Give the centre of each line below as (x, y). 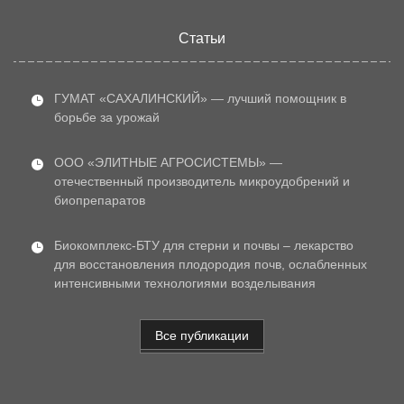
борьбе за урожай (106, 117)
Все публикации (202, 335)
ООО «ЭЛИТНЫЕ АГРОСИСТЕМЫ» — (168, 162)
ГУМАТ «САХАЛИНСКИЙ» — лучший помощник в (200, 98)
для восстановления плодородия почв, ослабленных (210, 264)
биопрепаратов (99, 200)
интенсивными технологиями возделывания (184, 283)
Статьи (202, 38)
